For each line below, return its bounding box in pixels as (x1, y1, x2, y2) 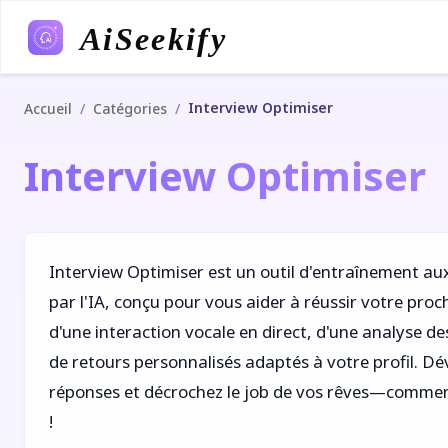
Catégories (93, 99, 167, 118)
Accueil (24, 99, 72, 118)
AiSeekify (78, 20, 226, 57)
